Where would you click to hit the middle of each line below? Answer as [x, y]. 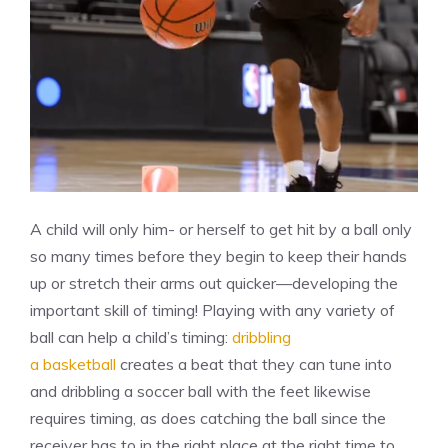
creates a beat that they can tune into [254, 364]
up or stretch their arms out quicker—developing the [214, 283]
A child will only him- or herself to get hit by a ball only [221, 229]
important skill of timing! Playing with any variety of [212, 310]
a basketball [73, 364]
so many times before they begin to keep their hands [218, 256]
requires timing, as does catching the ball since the [208, 418]
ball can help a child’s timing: [131, 337]
